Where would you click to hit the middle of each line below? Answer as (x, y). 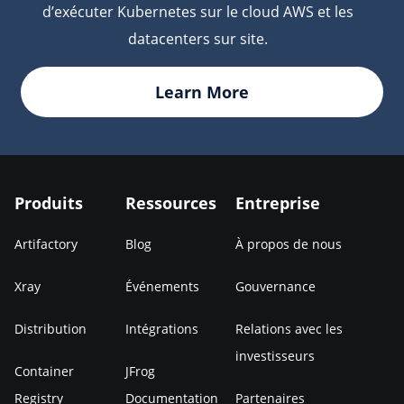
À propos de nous (289, 243)
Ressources (170, 202)
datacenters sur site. (197, 38)
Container (44, 371)
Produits (49, 202)
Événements (162, 286)
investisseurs (275, 355)
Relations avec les (289, 328)
